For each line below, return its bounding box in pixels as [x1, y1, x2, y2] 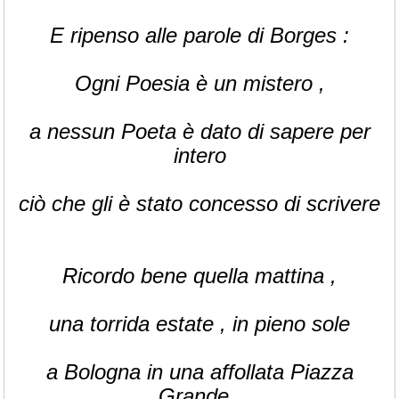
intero [173, 142, 226, 167]
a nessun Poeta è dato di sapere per [28, 118, 370, 143]
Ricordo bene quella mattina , [62, 263, 337, 288]
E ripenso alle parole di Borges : [50, 22, 349, 47]
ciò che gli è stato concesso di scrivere [19, 191, 380, 216]
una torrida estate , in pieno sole [49, 311, 350, 336]
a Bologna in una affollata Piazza [45, 359, 354, 384]
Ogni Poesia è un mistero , [74, 70, 325, 95]
